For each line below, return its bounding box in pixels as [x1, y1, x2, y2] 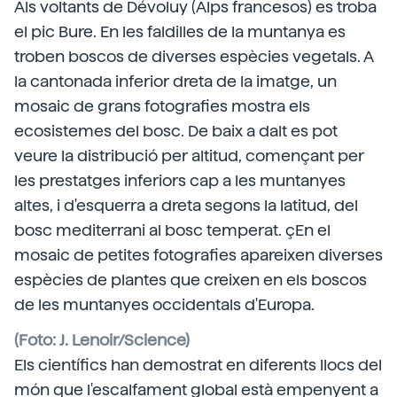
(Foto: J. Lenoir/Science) [14, 331, 190, 349]
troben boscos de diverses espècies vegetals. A [14, 47, 373, 66]
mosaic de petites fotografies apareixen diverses [14, 245, 383, 264]
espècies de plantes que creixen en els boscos [14, 270, 367, 289]
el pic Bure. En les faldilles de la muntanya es [14, 22, 346, 41]
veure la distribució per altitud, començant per [14, 146, 364, 165]
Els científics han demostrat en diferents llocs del [14, 355, 382, 374]
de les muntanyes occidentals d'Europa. [14, 295, 315, 314]
